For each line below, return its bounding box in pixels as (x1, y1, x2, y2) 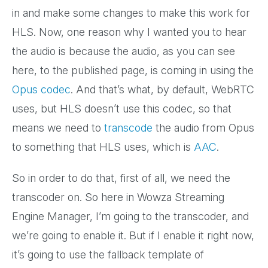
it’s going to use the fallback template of (12, 248, 204, 261)
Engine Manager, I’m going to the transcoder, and (12, 210, 249, 223)
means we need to (12, 121, 104, 135)
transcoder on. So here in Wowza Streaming (12, 191, 224, 204)
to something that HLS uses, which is (12, 141, 191, 154)
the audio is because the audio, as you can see (12, 45, 235, 58)
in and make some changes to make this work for (12, 7, 250, 20)
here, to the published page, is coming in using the (12, 64, 254, 77)
